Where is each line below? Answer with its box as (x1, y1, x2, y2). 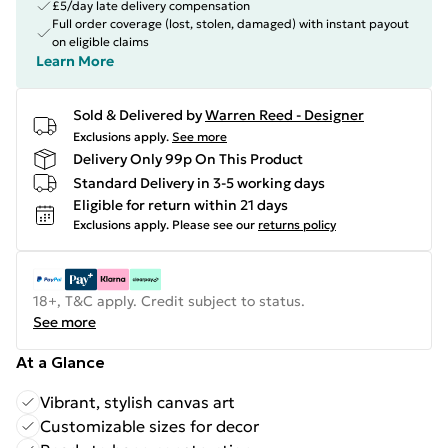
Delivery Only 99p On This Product (73, 149, 303, 168)
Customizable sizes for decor (40, 416, 259, 436)
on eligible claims (52, 34, 149, 49)
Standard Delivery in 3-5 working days (73, 173, 325, 192)
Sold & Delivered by (73, 106, 202, 124)
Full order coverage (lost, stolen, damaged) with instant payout (52, 16, 409, 31)
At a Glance (16, 352, 105, 372)
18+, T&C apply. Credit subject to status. (33, 292, 305, 310)
